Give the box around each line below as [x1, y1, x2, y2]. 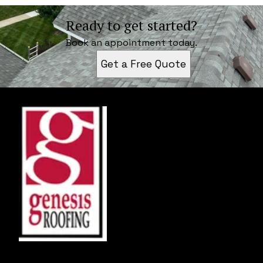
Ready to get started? [66, 16, 197, 35]
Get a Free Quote [100, 57, 186, 70]
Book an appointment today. [66, 36, 197, 49]
